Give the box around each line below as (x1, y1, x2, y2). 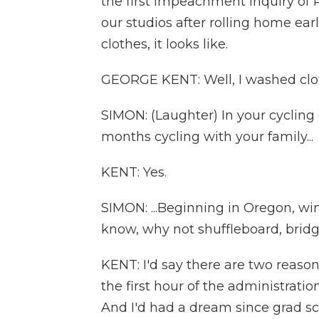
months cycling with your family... (101, 129, 313, 145)
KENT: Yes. (101, 164, 167, 180)
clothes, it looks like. (101, 36, 228, 52)
